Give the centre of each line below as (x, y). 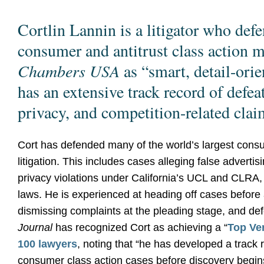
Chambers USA (71, 71)
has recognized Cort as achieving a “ (140, 227)
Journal (35, 227)
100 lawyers (47, 244)
